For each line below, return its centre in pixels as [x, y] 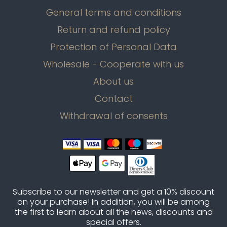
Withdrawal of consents [113, 116]
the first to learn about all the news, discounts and [113, 212]
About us [113, 81]
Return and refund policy [113, 29]
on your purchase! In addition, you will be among [113, 202]
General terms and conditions [113, 12]
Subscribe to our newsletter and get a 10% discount [113, 192]
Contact [113, 98]
